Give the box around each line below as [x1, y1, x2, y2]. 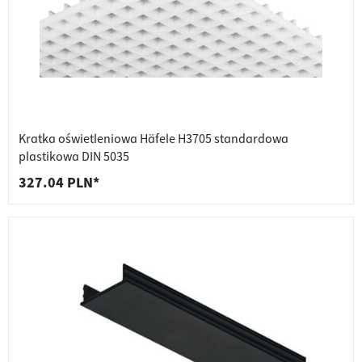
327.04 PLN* [19, 173, 99, 194]
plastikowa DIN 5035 [19, 148, 129, 166]
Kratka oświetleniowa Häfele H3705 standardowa [19, 130, 288, 149]
